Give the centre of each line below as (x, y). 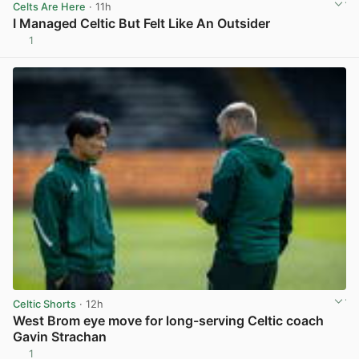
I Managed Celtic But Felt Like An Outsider (141, 23)
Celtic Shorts (44, 304)
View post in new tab (293, 46)
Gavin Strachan (60, 336)
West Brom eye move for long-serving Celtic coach (168, 320)
